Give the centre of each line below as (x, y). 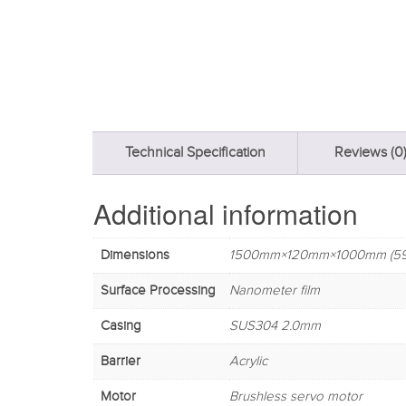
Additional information (226, 213)
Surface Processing (158, 290)
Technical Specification (195, 153)
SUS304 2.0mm (275, 325)
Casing (121, 325)
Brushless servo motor (296, 396)
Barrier (121, 361)
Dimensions (135, 255)
